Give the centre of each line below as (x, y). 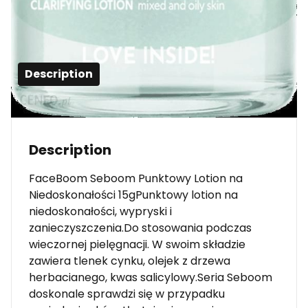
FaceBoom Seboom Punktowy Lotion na (136, 178)
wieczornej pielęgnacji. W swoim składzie (137, 244)
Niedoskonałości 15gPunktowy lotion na (133, 195)
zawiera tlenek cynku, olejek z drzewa (130, 261)
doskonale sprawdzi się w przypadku (127, 294)
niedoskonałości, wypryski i (100, 211)
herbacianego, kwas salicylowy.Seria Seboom (151, 277)
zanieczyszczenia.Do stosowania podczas (140, 228)
